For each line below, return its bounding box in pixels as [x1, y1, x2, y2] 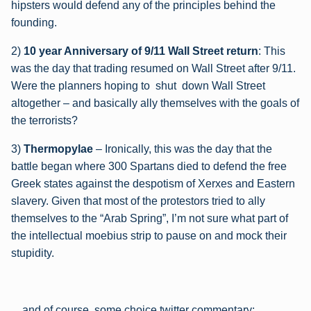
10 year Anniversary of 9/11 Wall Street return [24, 45, 258, 58]
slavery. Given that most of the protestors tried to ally [11, 195, 265, 208]
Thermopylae [24, 143, 96, 155]
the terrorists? [11, 115, 78, 127]
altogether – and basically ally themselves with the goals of [11, 97, 299, 110]
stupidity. [11, 247, 54, 260]
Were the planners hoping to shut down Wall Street [11, 80, 265, 92]
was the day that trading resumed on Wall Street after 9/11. [11, 62, 296, 75]
